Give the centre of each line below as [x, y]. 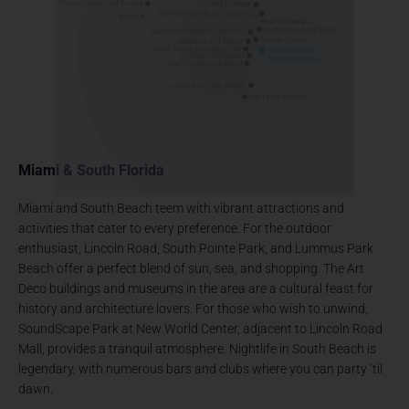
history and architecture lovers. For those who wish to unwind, [194, 308]
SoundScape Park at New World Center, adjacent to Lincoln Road [201, 328]
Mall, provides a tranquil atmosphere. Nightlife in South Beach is [198, 348]
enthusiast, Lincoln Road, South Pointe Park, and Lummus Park [196, 248]
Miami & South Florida [92, 171]
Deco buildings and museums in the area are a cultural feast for [196, 288]
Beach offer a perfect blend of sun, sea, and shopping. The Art [192, 268]
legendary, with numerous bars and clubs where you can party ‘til [201, 368]
